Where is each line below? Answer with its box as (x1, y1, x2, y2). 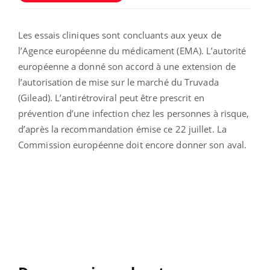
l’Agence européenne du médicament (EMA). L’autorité (18, 45, 246, 57)
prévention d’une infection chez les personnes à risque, (18, 107, 250, 120)
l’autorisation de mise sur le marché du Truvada (18, 76, 219, 89)
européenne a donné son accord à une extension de (18, 60, 236, 73)
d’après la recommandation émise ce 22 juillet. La (18, 123, 227, 136)
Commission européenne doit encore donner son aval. (18, 139, 247, 151)
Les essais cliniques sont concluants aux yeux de (18, 29, 221, 42)
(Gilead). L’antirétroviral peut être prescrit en (18, 92, 204, 104)
